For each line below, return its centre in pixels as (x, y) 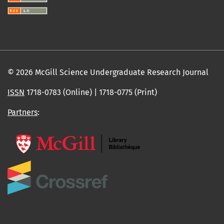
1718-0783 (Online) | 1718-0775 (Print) (91, 92)
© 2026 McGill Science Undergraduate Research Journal (108, 72)
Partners (22, 112)
